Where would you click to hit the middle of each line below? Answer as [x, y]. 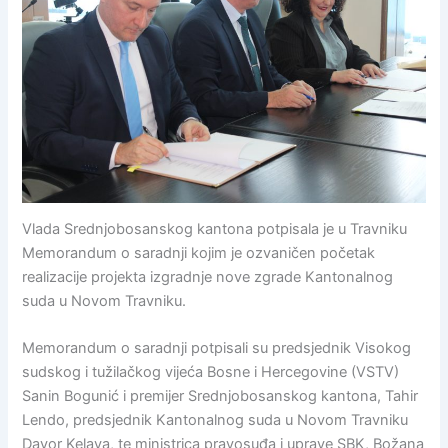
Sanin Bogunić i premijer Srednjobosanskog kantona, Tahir [220, 396]
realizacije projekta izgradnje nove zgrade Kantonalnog [208, 277]
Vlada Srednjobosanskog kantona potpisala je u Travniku [215, 229]
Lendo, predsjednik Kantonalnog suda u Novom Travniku [215, 420]
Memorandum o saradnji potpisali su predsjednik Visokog [217, 348]
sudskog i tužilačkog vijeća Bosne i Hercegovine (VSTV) [211, 372]
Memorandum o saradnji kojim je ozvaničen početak [199, 253]
